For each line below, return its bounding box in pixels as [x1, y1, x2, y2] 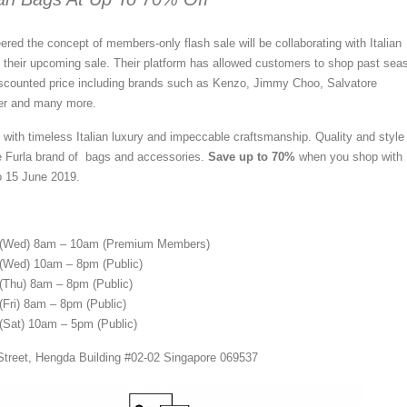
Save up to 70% [208, 149, 295, 164]
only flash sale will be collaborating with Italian [159, 35, 402, 50]
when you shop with [295, 149, 402, 164]
